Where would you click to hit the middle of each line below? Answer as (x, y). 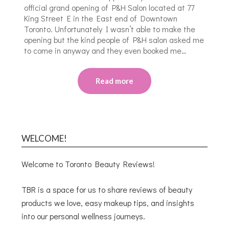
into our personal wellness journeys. (84, 216)
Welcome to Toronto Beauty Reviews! (88, 164)
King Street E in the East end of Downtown (101, 18)
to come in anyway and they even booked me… (106, 50)
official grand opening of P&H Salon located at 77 (109, 7)
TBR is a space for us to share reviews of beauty (107, 189)
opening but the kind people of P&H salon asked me (114, 39)
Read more (114, 81)
